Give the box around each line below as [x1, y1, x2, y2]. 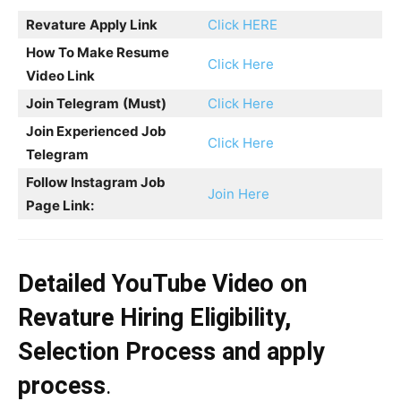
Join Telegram [26, 94, 119, 112]
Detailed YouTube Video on [18, 269, 307, 298]
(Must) [123, 94, 166, 112]
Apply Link [90, 15, 158, 33]
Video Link [26, 66, 95, 84]
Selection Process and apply [18, 337, 325, 366]
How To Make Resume [26, 43, 169, 61]
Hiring [120, 303, 183, 332]
